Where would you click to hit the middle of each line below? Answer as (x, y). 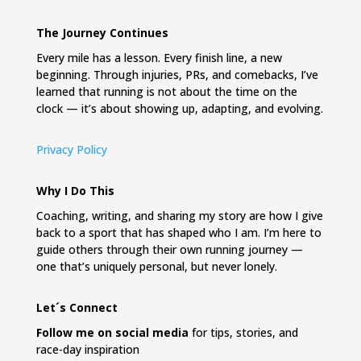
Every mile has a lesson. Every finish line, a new (159, 58)
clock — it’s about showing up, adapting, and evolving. (179, 108)
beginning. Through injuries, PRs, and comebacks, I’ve (177, 75)
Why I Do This (75, 191)
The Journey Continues (102, 33)
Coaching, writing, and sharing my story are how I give (179, 216)
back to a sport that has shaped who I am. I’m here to (178, 232)
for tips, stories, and (243, 332)
